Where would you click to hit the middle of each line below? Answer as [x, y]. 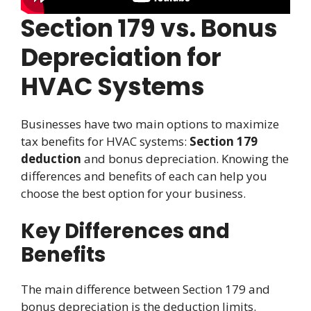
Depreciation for [121, 57]
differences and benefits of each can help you [144, 176]
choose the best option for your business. [133, 193]
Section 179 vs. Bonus [149, 28]
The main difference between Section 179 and [145, 289]
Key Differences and [125, 232]
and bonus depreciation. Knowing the [185, 158]
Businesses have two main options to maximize [150, 124]
